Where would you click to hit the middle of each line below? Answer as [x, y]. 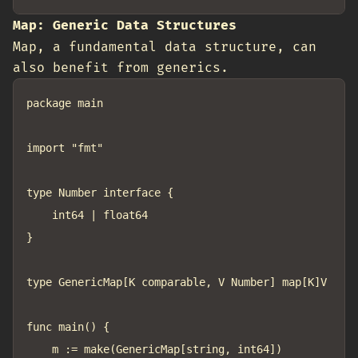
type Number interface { [100, 193]
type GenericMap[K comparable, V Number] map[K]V [177, 282]
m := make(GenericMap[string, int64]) [39, 349]
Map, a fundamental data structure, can [165, 47]
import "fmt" [65, 148]
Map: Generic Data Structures [125, 26]
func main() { [68, 327]
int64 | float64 [39, 215]
